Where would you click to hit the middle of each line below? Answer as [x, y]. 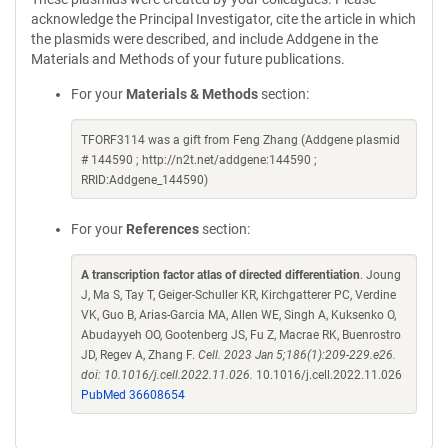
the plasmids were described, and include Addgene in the [204, 39]
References [162, 229]
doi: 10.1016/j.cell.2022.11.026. [167, 375]
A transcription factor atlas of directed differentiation [220, 275]
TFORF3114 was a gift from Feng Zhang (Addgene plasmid [240, 140]
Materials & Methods [192, 94]
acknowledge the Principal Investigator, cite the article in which [223, 19]
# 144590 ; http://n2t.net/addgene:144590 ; [199, 160]
